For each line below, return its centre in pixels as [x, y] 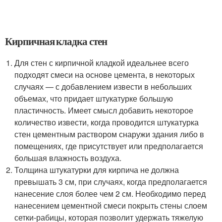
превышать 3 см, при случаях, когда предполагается [111, 182]
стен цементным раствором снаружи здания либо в [110, 134]
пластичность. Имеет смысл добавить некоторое [104, 110]
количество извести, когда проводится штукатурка [107, 122]
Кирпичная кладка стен [56, 41]
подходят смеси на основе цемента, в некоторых [105, 75]
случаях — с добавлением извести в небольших [103, 86]
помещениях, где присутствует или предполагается [109, 146]
